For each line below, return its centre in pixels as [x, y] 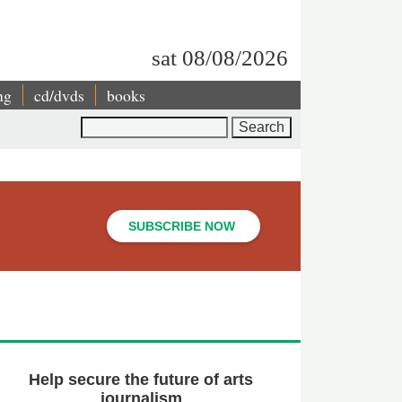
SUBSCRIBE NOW [182, 226]
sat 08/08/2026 [220, 58]
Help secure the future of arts [141, 380]
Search [104, 124]
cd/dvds [59, 95]
